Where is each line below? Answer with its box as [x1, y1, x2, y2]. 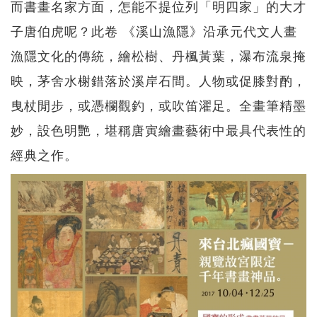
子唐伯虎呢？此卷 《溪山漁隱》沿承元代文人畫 [11, 21, 297, 40]
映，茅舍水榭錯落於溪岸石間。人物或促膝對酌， [11, 71, 306, 90]
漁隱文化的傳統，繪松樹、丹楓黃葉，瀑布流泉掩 [11, 46, 306, 65]
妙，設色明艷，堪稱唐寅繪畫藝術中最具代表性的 [11, 120, 306, 139]
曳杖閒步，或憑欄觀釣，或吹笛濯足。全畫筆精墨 [11, 96, 306, 115]
